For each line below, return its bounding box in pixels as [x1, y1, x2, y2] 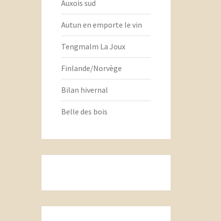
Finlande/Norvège [61, 63, 122, 74]
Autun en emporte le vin [61, 20, 142, 30]
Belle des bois [61, 107, 108, 117]
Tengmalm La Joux [61, 41, 125, 52]
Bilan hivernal [61, 85, 108, 95]
